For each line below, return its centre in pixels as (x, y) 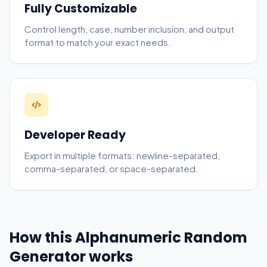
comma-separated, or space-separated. (111, 168)
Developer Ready (75, 135)
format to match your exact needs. (98, 42)
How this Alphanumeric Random (128, 237)
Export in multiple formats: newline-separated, (122, 155)
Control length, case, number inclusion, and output (129, 29)
